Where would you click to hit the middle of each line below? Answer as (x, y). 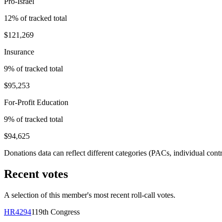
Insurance (19, 52)
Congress (64, 212)
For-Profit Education (36, 103)
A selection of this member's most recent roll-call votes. (90, 195)
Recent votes (36, 174)
